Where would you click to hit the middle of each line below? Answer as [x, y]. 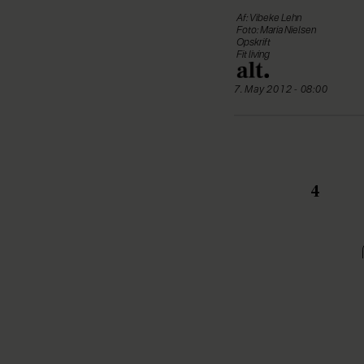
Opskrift [253, 43]
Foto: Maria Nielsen [276, 31]
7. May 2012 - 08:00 [285, 91]
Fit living [253, 56]
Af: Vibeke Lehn [269, 19]
